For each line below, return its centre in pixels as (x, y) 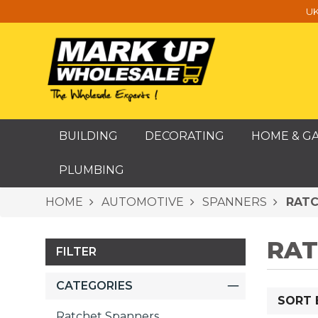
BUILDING (88, 136)
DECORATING (185, 136)
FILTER (76, 252)
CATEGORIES (94, 286)
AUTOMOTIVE (141, 202)
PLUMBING (92, 170)
